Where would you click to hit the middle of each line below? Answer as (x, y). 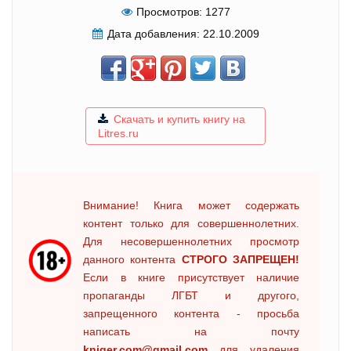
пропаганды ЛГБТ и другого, (191, 296)
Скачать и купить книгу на (179, 119)
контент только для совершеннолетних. (191, 224)
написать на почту (191, 332)
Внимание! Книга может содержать (191, 206)
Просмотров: (169, 12)
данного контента (132, 260)
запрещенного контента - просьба (191, 314)
